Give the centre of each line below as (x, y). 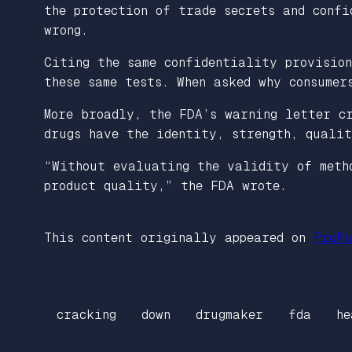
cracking (86, 315)
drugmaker (229, 315)
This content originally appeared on (179, 237)
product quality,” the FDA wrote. (165, 185)
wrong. (66, 30)
